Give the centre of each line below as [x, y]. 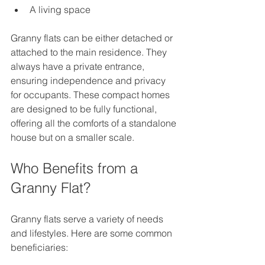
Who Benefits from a [76, 169]
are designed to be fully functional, [85, 109]
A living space [62, 10]
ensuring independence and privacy [89, 81]
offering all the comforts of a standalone [95, 123]
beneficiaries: [39, 248]
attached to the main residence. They [90, 52]
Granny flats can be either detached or [93, 38]
